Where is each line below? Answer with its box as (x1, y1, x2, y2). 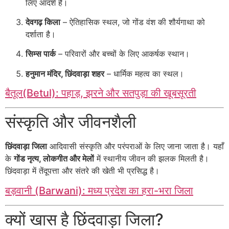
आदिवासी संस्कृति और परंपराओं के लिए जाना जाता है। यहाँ (47, 141, 224, 152)
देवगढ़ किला (26, 16, 60, 27)
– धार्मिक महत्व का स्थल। (104, 68, 184, 79)
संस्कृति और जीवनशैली (5, 112, 136, 132)
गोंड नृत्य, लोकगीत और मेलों (14, 153, 94, 164)
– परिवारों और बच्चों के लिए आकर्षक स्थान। (56, 49, 190, 59)
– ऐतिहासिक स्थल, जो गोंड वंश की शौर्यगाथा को (60, 16, 205, 27)
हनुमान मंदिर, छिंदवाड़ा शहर (26, 68, 104, 79)
